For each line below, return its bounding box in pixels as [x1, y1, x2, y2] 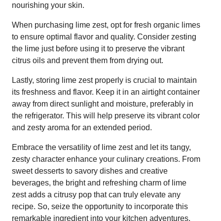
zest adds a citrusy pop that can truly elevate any [12, 190, 181, 199]
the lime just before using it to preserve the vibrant [12, 44, 184, 53]
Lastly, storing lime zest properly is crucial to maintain [12, 75, 197, 84]
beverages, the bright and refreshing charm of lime [12, 178, 186, 187]
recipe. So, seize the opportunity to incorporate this [12, 202, 188, 211]
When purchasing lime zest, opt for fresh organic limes [12, 20, 200, 29]
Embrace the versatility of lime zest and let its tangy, [12, 143, 191, 151]
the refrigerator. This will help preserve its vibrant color [12, 111, 200, 120]
